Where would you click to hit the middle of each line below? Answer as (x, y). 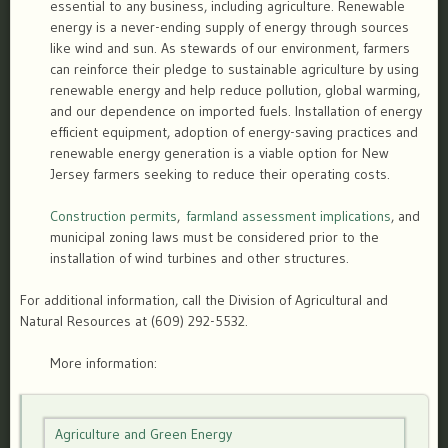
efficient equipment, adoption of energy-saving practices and (234, 132)
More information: (103, 363)
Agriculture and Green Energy (144, 433)
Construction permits (113, 216)
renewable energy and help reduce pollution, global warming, (235, 90)
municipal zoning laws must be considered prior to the (214, 237)
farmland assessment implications (288, 216)
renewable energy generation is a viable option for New (219, 153)
